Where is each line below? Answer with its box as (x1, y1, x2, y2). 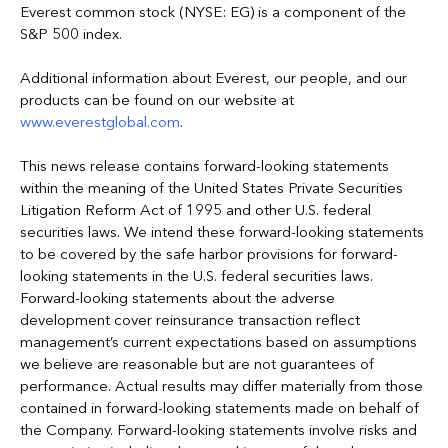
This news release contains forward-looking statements (20, 157, 389, 175)
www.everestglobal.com (20, 113, 180, 131)
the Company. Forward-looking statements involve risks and (20, 421, 417, 439)
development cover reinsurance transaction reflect (20, 311, 360, 329)
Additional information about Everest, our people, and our (20, 69, 407, 87)
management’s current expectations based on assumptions (20, 333, 417, 351)
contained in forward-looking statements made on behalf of (20, 399, 419, 417)
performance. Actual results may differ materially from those (20, 377, 423, 395)
